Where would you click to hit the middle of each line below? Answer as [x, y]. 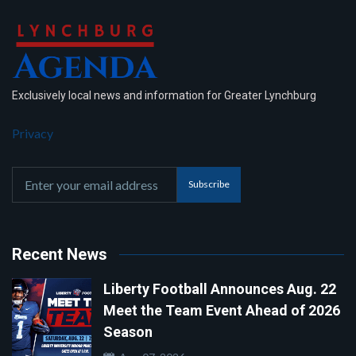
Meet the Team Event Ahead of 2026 [222, 310]
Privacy [33, 133]
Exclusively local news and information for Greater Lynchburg [164, 95]
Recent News [60, 254]
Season [128, 331]
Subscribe [209, 184]
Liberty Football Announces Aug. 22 [220, 288]
